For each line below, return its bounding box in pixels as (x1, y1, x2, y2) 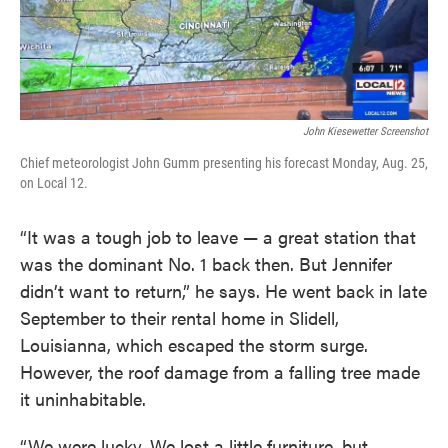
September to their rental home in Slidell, (20, 305, 339, 331)
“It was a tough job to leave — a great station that (20, 224, 416, 250)
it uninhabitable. (20, 386, 146, 412)
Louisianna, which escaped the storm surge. (20, 332, 368, 358)
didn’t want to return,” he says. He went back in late (20, 278, 427, 304)
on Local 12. (20, 175, 88, 192)
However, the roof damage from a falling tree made (20, 359, 420, 385)
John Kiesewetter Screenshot (303, 125, 428, 139)
